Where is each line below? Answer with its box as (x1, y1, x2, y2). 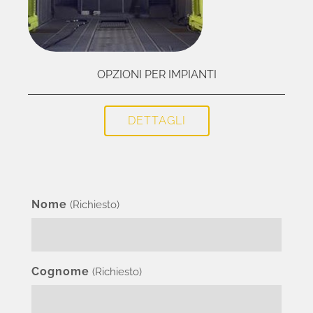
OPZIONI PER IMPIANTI (96, 68, 217, 81)
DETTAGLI (127, 114, 186, 127)
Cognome (31, 265, 89, 278)
